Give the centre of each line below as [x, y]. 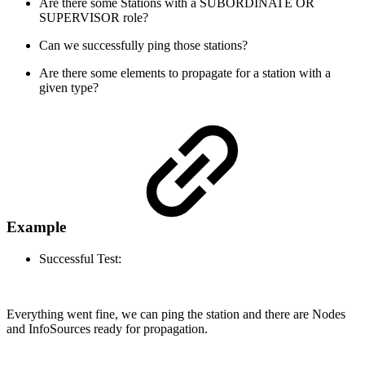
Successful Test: [80, 259]
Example [36, 227]
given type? [69, 87]
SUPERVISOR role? [94, 17]
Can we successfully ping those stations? [143, 45]
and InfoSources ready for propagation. [107, 329]
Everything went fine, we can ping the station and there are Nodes [176, 314]
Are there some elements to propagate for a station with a [185, 73]
